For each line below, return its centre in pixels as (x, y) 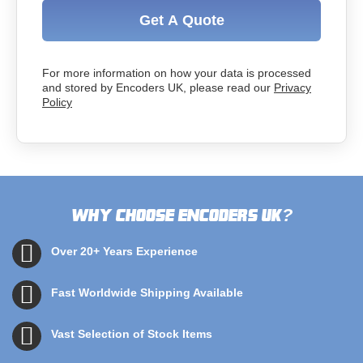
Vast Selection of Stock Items (132, 334)
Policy (57, 102)
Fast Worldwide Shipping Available (147, 293)
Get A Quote (181, 20)
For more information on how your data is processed (177, 73)
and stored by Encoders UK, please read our (158, 88)
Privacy (293, 88)
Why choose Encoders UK (176, 215)
